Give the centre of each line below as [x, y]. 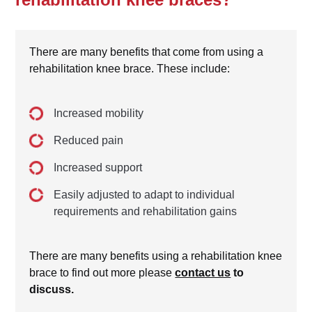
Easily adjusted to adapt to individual [145, 195]
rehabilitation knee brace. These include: [130, 69]
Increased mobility [99, 114]
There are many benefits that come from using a [147, 52]
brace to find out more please [102, 273]
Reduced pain [89, 141]
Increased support [98, 168]
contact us [203, 273]
